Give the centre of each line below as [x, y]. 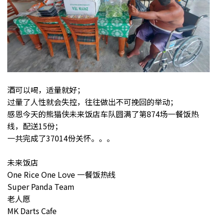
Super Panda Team [41, 187]
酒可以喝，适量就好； [46, 90]
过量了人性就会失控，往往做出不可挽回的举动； [93, 102]
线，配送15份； [35, 126]
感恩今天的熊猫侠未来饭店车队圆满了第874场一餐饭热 [103, 114]
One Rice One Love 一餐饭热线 [62, 175]
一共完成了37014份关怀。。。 [61, 138]
